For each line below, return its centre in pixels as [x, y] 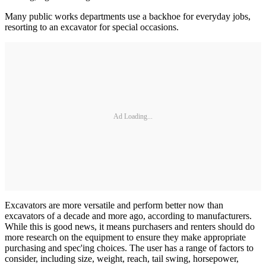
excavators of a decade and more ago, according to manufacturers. [128, 216]
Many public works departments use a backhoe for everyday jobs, [128, 17]
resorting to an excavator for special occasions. [92, 27]
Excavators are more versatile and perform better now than [114, 205]
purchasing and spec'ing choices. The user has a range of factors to [129, 248]
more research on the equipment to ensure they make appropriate [125, 237]
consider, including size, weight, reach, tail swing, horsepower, [122, 259]
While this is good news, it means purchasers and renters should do [130, 227]
